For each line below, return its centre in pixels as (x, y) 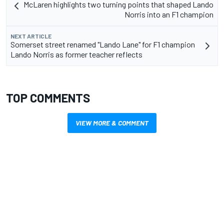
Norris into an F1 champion (169, 14)
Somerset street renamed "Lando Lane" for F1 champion (103, 44)
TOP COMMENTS (48, 98)
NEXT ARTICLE (31, 36)
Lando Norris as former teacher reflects (76, 54)
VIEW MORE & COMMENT (112, 123)
